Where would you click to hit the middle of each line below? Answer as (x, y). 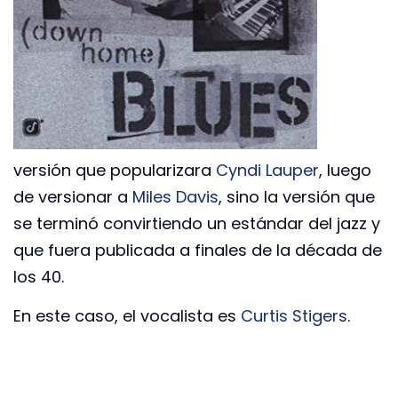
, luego (345, 170)
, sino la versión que (297, 196)
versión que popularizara (115, 170)
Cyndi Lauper (267, 170)
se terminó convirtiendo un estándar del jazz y (197, 223)
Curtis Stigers (294, 316)
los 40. (39, 276)
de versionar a (73, 196)
